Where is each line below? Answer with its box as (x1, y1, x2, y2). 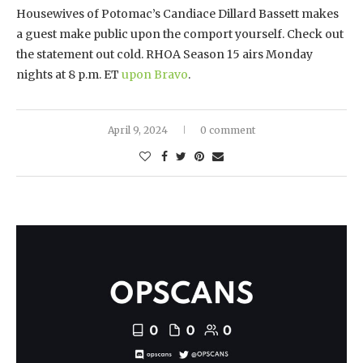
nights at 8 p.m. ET (16, 66, 119, 82)
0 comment (200, 123, 255, 136)
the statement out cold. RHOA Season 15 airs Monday (16, 46, 313, 62)
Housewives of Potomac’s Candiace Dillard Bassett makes (16, 6, 339, 21)
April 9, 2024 (108, 123, 168, 136)
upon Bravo (119, 66, 188, 82)
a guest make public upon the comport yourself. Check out (16, 26, 344, 41)
